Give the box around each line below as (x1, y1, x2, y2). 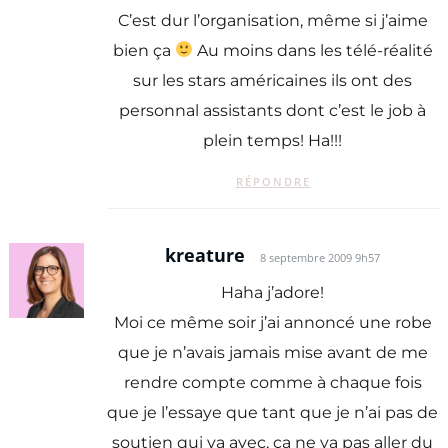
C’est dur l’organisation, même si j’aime (117, 10, 428, 30)
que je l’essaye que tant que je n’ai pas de (107, 402, 439, 422)
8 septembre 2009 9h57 (260, 251, 381, 266)
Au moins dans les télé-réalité (192, 40, 433, 60)
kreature (165, 243, 246, 268)
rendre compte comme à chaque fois (123, 372, 422, 392)
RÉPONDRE (235, 174, 311, 190)
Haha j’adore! (221, 282, 325, 302)
